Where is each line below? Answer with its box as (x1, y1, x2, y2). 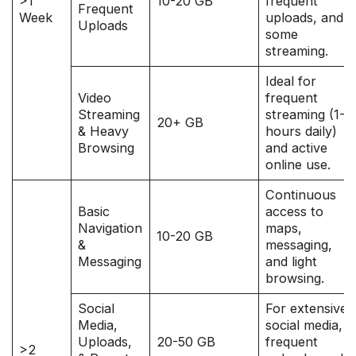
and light (265, 253, 318, 270)
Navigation (78, 220, 143, 237)
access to (265, 203, 324, 220)
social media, (265, 317, 343, 334)
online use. (265, 157, 331, 173)
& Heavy (78, 123, 130, 140)
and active (265, 140, 328, 157)
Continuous (265, 187, 337, 203)
